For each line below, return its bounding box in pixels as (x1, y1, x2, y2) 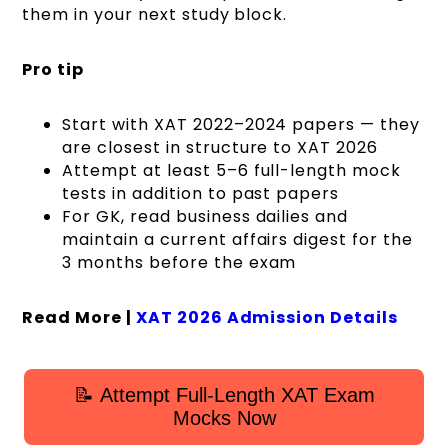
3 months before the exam (62, 251, 297, 275)
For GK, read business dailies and (62, 205, 349, 229)
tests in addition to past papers (62, 182, 340, 206)
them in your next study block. (22, 3, 288, 27)
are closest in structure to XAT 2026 (62, 136, 378, 160)
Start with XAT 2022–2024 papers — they (62, 113, 420, 137)
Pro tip (22, 58, 85, 82)
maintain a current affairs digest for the (62, 228, 413, 252)
